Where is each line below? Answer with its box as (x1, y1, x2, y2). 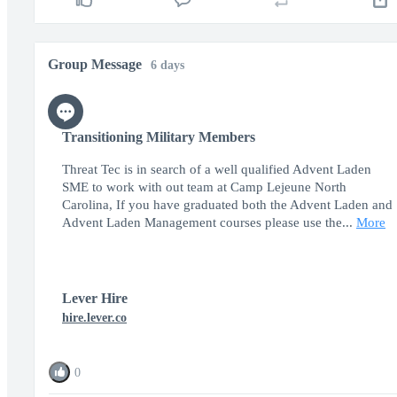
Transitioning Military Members (62, 129, 255, 144)
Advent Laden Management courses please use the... (62, 215, 353, 230)
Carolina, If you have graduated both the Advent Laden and (62, 198, 393, 212)
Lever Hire (62, 291, 128, 306)
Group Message (48, 57, 145, 72)
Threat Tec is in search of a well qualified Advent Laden (62, 162, 371, 176)
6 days (151, 58, 184, 72)
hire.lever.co (62, 311, 127, 324)
